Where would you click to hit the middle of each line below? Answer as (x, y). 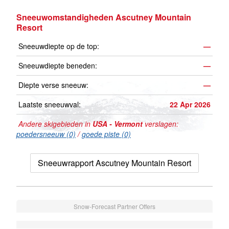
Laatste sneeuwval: (50, 105)
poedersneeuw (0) (46, 134)
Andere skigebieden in (54, 124)
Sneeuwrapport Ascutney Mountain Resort (114, 163)
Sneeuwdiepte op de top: (59, 46)
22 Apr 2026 (190, 105)
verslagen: (161, 124)
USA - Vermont (118, 124)
